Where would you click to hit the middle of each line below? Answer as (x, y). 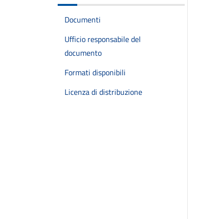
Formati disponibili (95, 72)
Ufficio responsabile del (103, 39)
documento (83, 53)
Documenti (83, 20)
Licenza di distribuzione (103, 92)
